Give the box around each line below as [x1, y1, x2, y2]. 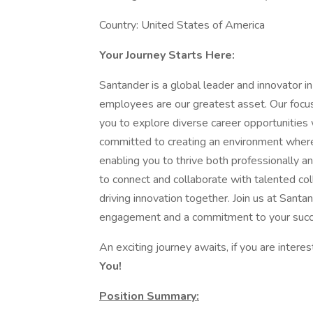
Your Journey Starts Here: [99, 48, 235, 63]
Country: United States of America [99, 17, 265, 33]
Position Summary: [99, 289, 199, 304]
